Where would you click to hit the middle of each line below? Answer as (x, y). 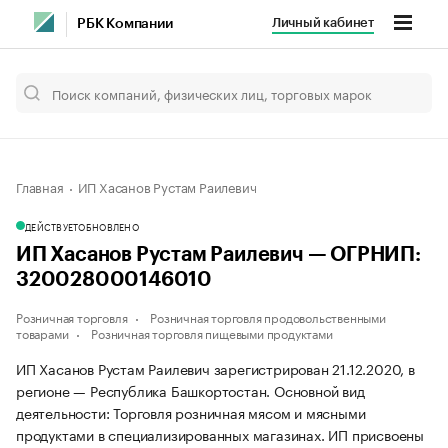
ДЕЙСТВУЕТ (52, 226)
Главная (40, 186)
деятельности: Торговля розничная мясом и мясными (191, 412)
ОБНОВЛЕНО (108, 226)
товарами (42, 332)
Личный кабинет (322, 22)
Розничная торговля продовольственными (268, 316)
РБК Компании (125, 24)
